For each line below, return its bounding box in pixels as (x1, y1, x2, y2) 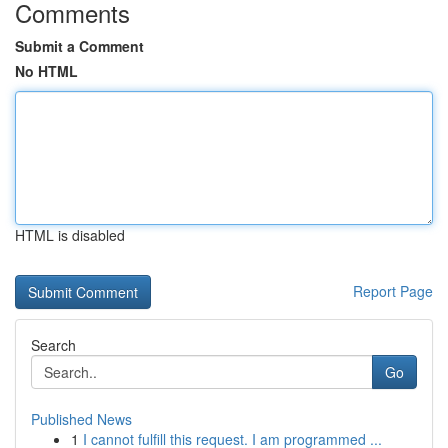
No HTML (15, 61, 78, 81)
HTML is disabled (15, 225, 125, 245)
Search (31, 335, 76, 355)
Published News (31, 409, 132, 429)
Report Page (353, 281, 433, 301)
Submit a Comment (15, 36, 144, 56)
